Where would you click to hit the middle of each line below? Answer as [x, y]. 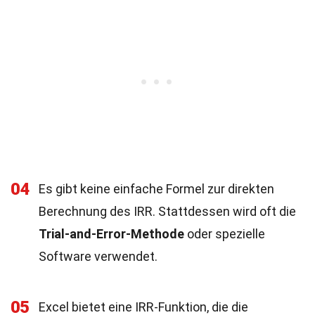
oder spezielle [225, 234]
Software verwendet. [98, 256]
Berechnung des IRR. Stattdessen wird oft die [167, 211]
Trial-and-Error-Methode [111, 234]
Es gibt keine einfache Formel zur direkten [156, 189]
